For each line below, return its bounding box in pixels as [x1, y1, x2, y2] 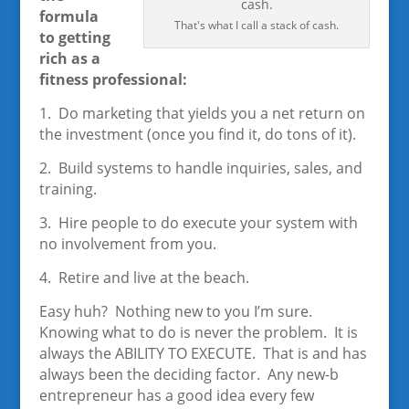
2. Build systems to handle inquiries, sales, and [38, 158, 362, 178]
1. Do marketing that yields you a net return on [38, 103, 365, 123]
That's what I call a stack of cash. [174, 17, 340, 33]
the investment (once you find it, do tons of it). [38, 124, 356, 144]
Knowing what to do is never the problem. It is [38, 322, 358, 342]
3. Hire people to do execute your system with [38, 213, 358, 233]
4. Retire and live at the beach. [38, 267, 249, 288]
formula [38, 6, 99, 26]
